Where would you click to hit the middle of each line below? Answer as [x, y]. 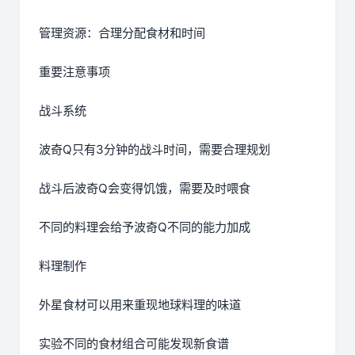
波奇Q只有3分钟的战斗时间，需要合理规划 [155, 150]
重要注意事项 [74, 72]
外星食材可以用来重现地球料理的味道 [140, 305]
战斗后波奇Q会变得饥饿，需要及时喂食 [145, 189]
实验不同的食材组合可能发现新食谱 [134, 344]
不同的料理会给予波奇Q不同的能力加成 [145, 227]
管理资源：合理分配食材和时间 [122, 33]
